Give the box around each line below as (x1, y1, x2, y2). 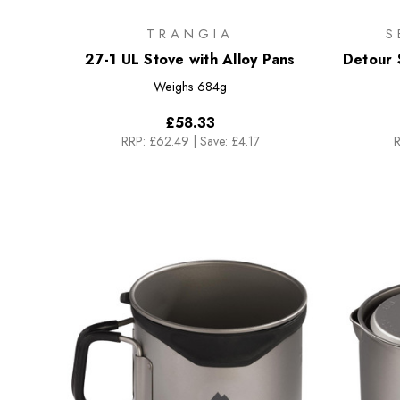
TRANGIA (146, 23, 234, 44)
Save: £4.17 (199, 131, 260, 150)
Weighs (154, 77, 195, 96)
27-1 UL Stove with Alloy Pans (85, 48, 296, 70)
